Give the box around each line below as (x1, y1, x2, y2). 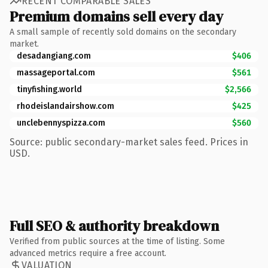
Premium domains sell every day (10, 6, 223, 26)
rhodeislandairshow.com (17, 100, 114, 111)
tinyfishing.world (17, 84, 82, 95)
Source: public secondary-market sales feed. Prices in (10, 136, 248, 148)
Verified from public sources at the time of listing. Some (10, 236, 225, 246)
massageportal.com (17, 67, 95, 78)
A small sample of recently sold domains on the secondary (10, 26, 236, 37)
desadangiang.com (17, 50, 91, 61)
